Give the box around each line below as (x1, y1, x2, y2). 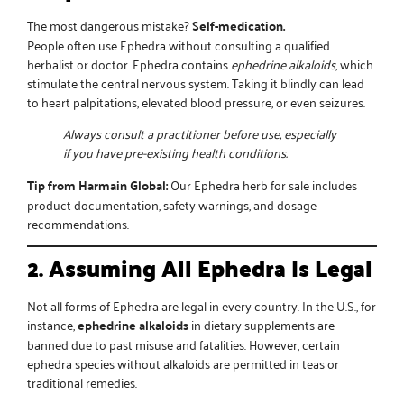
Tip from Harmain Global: (27, 172, 168, 197)
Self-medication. (192, 13, 285, 37)
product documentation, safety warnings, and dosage (27, 192, 317, 216)
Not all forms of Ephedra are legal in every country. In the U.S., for (27, 293, 376, 317)
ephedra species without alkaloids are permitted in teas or (27, 351, 339, 374)
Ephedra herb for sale (194, 172, 309, 196)
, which (335, 51, 373, 75)
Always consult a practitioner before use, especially (63, 122, 336, 145)
